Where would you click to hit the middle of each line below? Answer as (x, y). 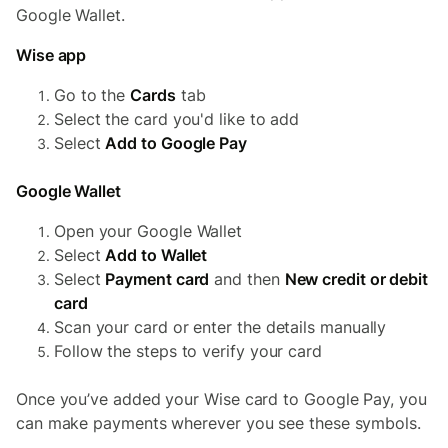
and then (247, 279)
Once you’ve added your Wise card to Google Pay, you (221, 399)
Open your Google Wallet (148, 231)
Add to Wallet (156, 255)
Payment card (157, 279)
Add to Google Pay (176, 143)
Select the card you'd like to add (177, 119)
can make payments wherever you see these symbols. (218, 423)
